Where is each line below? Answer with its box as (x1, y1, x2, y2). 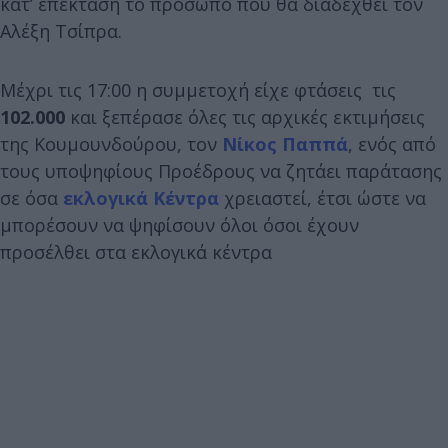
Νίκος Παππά (222, 131, 348, 156)
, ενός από (348, 131, 436, 156)
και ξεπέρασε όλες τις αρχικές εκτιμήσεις (65, 104, 425, 129)
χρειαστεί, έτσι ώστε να (219, 185, 426, 210)
